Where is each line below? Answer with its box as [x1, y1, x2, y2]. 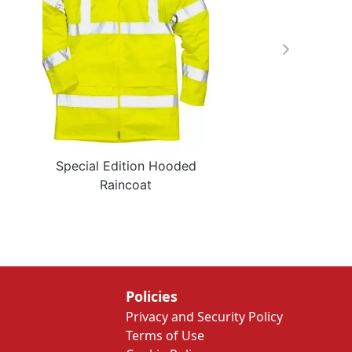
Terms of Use [126, 327, 204, 344]
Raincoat [100, 177, 152, 192]
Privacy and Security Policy [126, 308, 283, 325]
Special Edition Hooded [55, 158, 196, 174]
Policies [126, 287, 178, 306]
